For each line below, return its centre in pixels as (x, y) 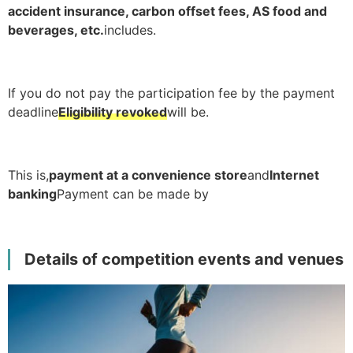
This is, (28, 175)
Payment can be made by (133, 193)
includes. (130, 30)
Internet (294, 175)
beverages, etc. (56, 30)
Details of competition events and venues (184, 259)
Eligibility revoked (113, 111)
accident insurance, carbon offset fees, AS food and (167, 11)
